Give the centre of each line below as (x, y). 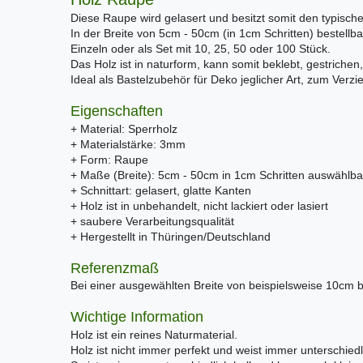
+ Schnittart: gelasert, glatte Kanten (161, 190)
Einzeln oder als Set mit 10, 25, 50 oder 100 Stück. (201, 48)
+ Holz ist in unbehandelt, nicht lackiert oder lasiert (199, 205)
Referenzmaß (115, 268)
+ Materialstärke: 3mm (128, 144)
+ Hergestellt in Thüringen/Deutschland (171, 236)
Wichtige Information (137, 317)
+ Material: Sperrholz (124, 128)
